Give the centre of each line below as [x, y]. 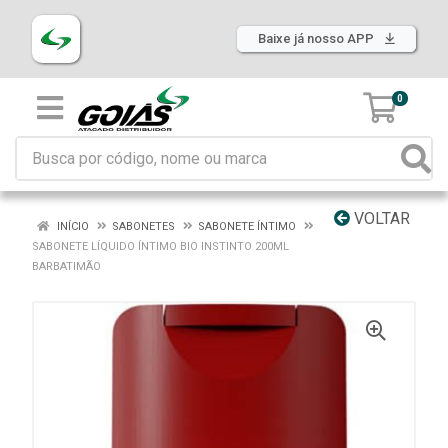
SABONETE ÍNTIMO [247, 226]
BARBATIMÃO [66, 266]
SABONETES [143, 226]
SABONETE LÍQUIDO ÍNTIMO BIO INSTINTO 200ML [160, 246]
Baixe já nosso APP [317, 38]
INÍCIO [71, 226]
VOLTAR [380, 218]
